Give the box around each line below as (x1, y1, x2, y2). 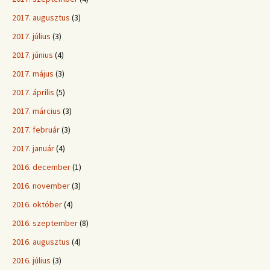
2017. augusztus (12, 12, 70, 23)
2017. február (12, 124, 60, 135)
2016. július (12, 255, 51, 266)
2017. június (12, 49, 53, 60)
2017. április (12, 87, 54, 98)
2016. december (12, 162, 71, 172)
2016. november (12, 180, 70, 191)
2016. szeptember (12, 218, 78, 228)
